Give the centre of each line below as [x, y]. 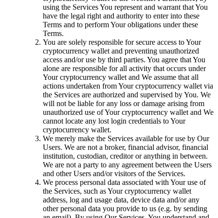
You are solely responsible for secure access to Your [122, 42]
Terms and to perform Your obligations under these [120, 24]
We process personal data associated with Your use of [124, 182]
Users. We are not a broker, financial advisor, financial [126, 147]
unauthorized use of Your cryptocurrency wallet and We [128, 112]
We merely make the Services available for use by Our [126, 138]
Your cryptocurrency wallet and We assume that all [121, 77]
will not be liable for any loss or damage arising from [124, 103]
